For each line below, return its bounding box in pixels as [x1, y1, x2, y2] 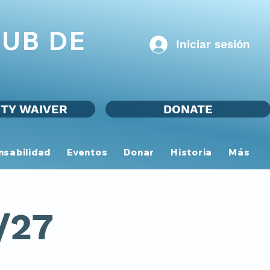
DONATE [163, 102, 213, 116]
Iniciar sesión [176, 37, 250, 51]
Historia [171, 146, 213, 158]
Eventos [67, 146, 108, 158]
